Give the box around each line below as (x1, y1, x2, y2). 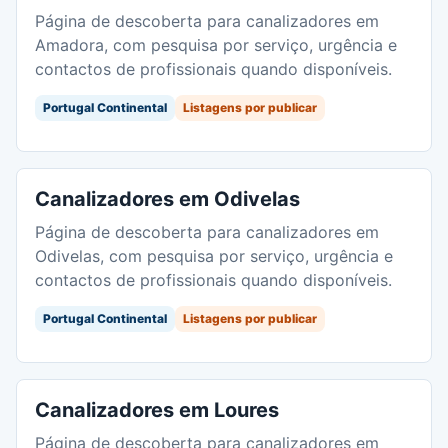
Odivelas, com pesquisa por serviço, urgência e (35, 245, 393, 266)
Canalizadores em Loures (35, 397, 279, 422)
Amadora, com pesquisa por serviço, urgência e (35, 34, 397, 55)
